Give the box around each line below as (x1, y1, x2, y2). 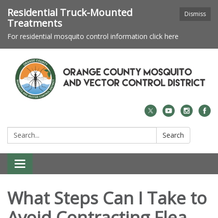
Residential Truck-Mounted (7, 6, 132, 19)
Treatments (7, 17, 62, 30)
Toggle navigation (19, 159, 87, 170)
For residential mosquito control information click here (7, 32, 179, 41)
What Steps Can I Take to (7, 186, 207, 210)
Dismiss (184, 10, 206, 18)
